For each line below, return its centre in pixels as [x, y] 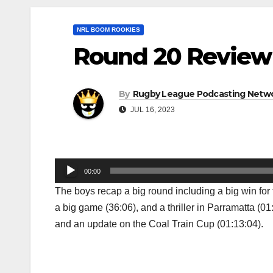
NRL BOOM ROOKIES [108, 29]
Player [68, 182]
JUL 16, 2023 [152, 109]
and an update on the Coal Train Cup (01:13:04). [159, 224]
